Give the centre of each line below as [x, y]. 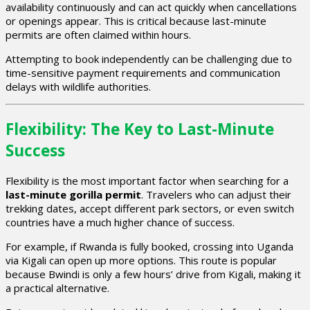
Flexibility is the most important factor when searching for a [147, 181]
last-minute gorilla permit [73, 195]
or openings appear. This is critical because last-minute [136, 20]
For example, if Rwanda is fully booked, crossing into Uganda [149, 247]
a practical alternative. [57, 288]
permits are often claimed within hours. [98, 34]
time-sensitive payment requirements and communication [143, 72]
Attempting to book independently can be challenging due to [149, 58]
